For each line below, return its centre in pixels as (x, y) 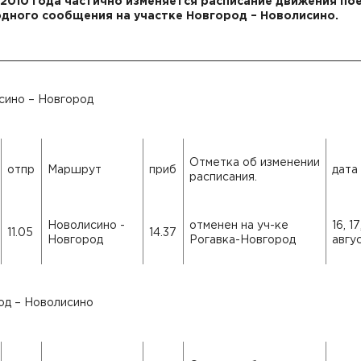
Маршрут (75, 170)
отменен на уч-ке (239, 226)
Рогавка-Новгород (243, 240)
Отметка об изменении (255, 163)
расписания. (223, 177)
